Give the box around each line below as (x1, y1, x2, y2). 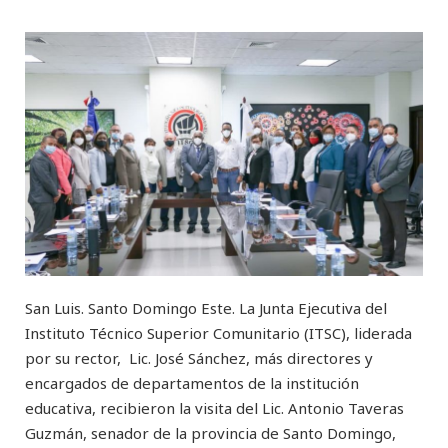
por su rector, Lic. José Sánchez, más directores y (25, 347, 373, 368)
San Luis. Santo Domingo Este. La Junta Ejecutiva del (25, 297, 387, 318)
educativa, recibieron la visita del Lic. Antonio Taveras (25, 397, 404, 418)
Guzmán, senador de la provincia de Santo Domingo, (25, 422, 400, 443)
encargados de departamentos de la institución (25, 372, 359, 393)
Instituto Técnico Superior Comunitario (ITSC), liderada (25, 322, 412, 343)
